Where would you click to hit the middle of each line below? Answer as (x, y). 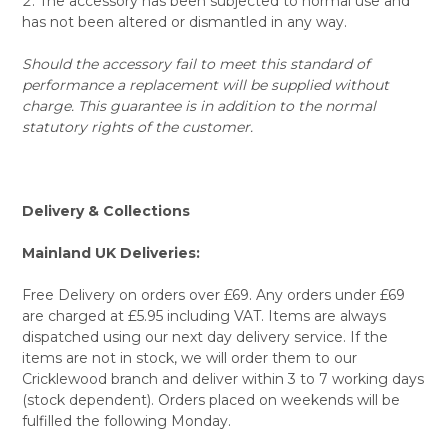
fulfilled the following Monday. (126, 420)
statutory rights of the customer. (137, 126)
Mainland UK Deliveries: (110, 252)
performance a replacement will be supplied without (205, 84)
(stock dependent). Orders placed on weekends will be (210, 399)
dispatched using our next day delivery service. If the (204, 336)
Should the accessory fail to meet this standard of (195, 63)
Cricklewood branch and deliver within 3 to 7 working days (222, 378)
